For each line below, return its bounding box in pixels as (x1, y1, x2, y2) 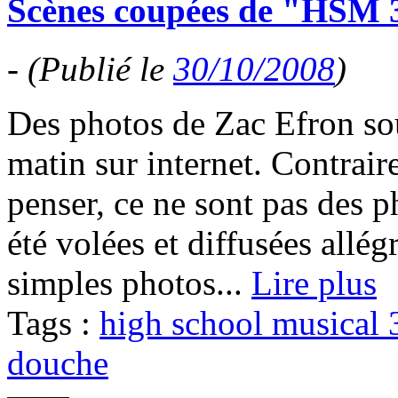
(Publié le (28, 50, 173, 89)
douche (7, 344, 108, 383)
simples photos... (7, 264, 251, 303)
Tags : (7, 304, 99, 343)
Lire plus (251, 264, 377, 303)
